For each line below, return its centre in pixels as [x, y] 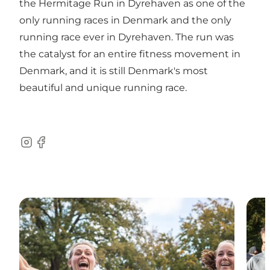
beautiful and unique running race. [103, 88]
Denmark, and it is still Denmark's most [114, 71]
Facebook [57, 148]
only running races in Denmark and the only [125, 20]
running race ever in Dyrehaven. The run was [127, 37]
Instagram [43, 148]
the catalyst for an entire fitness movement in [130, 54]
